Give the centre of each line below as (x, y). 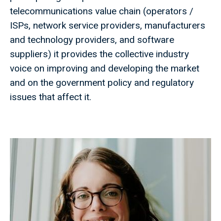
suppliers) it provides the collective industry (99, 54)
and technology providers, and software (92, 40)
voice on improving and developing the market (105, 69)
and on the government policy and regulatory (102, 83)
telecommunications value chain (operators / (102, 11)
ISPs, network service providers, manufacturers (108, 26)
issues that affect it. (51, 97)
